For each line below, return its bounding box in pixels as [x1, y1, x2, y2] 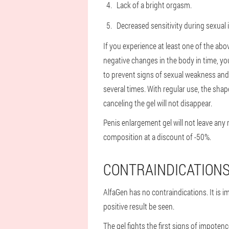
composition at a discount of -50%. [103, 131, 211, 142]
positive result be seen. [103, 201, 174, 212]
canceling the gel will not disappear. [103, 98, 212, 108]
